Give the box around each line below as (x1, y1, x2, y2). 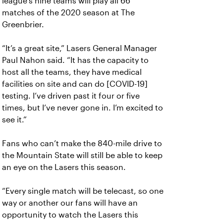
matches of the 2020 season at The (2, 8, 135, 17)
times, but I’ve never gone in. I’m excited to (2, 104, 163, 112)
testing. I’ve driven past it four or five (2, 92, 140, 100)
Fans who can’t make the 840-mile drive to (2, 139, 162, 148)
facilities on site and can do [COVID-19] (2, 80, 148, 88)
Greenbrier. (2, 20, 44, 29)
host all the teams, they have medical (2, 68, 142, 76)
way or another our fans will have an (2, 199, 138, 207)
